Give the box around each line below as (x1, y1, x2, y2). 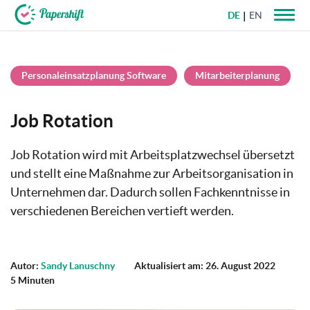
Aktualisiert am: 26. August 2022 (134, 260, 275, 271)
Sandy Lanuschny (41, 260, 115, 271)
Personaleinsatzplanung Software (21, 70, 166, 81)
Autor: (10, 260, 41, 271)
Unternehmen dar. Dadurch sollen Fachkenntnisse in (10, 185, 290, 199)
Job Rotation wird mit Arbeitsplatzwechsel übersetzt (10, 147, 295, 162)
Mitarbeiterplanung (195, 70, 280, 81)
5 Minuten (10, 275, 55, 286)
